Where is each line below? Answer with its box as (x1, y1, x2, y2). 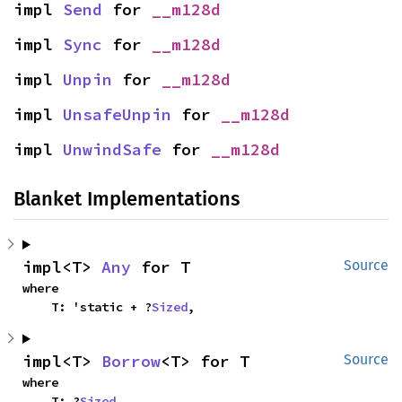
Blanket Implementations (13, 187, 240, 211)
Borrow (101, 351, 161, 371)
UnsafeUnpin (63, 104, 171, 125)
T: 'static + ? (51, 299, 152, 315)
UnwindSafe (63, 139, 162, 160)
